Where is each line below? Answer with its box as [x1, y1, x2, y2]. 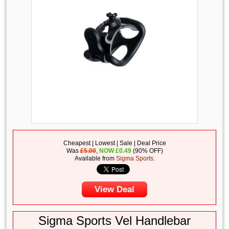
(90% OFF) [131, 147, 163, 154]
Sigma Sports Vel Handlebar [38, 214, 191, 227]
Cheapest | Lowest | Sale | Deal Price [63, 140, 166, 147]
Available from [74, 155, 116, 162]
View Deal [95, 185, 135, 194]
